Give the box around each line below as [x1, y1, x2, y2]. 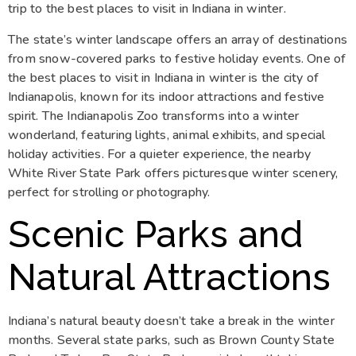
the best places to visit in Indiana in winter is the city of [8, 68, 319, 87]
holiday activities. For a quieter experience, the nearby [8, 145, 311, 163]
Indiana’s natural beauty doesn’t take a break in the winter [8, 311, 335, 330]
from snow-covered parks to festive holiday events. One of [8, 49, 346, 68]
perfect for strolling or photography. [8, 183, 211, 201]
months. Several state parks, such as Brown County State [8, 331, 335, 349]
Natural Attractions [8, 255, 331, 299]
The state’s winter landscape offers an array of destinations [8, 30, 348, 48]
